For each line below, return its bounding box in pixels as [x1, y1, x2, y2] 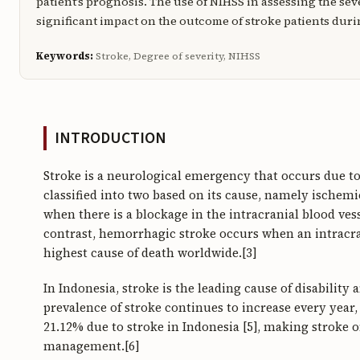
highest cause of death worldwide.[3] [43, 245, 257, 262]
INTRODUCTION [54, 127, 166, 150]
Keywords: [35, 48, 93, 63]
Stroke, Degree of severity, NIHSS [92, 48, 260, 63]
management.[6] [43, 338, 140, 355]
